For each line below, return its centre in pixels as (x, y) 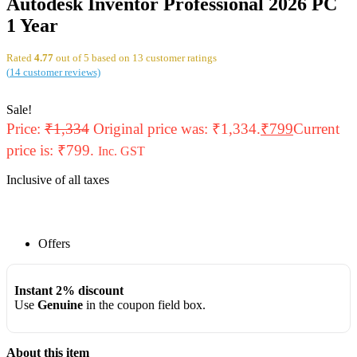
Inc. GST (122, 151)
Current (316, 128)
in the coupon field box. (144, 305)
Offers (54, 243)
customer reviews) (61, 72)
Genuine (60, 305)
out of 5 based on (93, 58)
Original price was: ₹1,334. (177, 128)
